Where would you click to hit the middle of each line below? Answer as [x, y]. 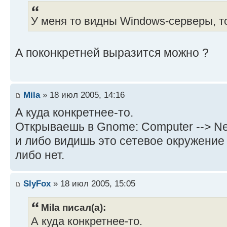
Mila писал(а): [73, 207]
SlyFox [37, 184]
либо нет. [40, 155]
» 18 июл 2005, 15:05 [93, 184]
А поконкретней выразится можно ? [112, 52]
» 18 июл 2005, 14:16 [82, 94]
